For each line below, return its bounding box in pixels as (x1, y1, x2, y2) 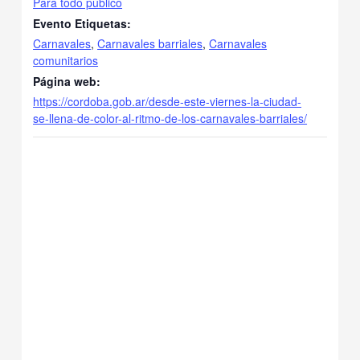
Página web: (33, 72, 101, 89)
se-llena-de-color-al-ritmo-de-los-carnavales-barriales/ (33, 109, 308, 126)
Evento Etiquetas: (33, 14, 132, 31)
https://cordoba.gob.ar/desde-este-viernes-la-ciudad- (33, 92, 302, 109)
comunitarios (33, 51, 99, 68)
